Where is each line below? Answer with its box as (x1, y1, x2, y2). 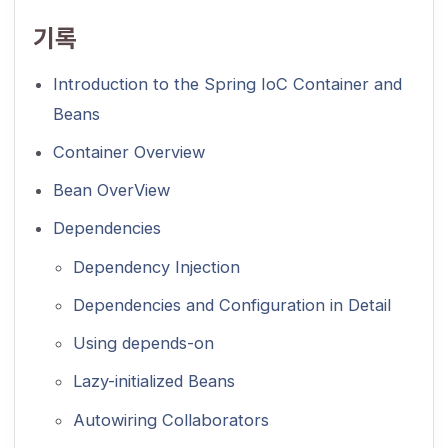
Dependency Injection (72, 256, 240, 277)
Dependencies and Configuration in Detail (72, 294, 391, 315)
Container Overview (52, 141, 205, 162)
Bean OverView (52, 180, 170, 201)
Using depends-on (72, 333, 214, 354)
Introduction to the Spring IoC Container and (52, 73, 402, 94)
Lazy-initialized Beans (72, 371, 235, 392)
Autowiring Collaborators (72, 409, 269, 430)
